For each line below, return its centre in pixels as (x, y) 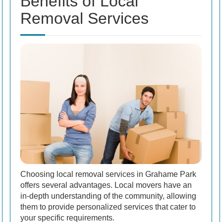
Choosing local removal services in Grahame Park (108, 174)
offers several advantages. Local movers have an (106, 185)
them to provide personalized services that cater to (108, 207)
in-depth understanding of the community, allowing (108, 196)
